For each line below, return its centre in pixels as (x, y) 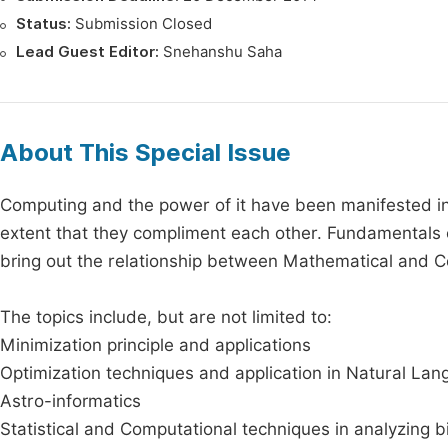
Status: (43, 24)
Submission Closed (141, 24)
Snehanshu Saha (220, 52)
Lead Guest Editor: (87, 52)
